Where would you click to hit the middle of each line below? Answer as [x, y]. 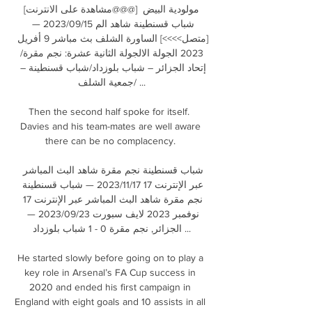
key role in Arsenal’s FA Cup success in [110, 272]
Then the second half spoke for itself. [109, 111]
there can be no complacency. [111, 140]
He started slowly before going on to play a [110, 257]
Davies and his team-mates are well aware [110, 126]
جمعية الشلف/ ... [106, 82]
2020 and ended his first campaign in [110, 287]
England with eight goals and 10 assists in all [110, 301]
